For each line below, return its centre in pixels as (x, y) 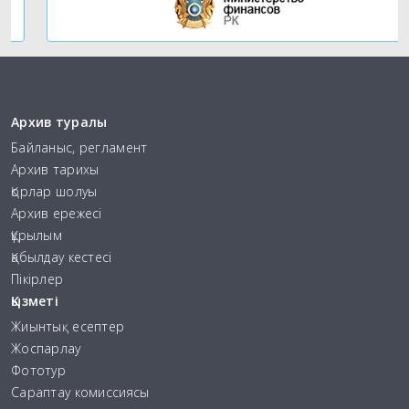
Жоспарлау (46, 348)
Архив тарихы (55, 169)
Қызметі (35, 300)
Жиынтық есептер (68, 326)
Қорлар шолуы (54, 191)
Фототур (38, 370)
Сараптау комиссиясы (80, 392)
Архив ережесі (57, 213)
